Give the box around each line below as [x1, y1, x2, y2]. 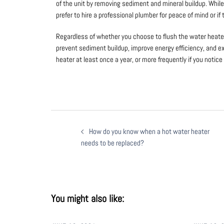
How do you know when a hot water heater [89, 126, 209, 136]
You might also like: [51, 191, 124, 205]
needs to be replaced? [81, 137, 144, 147]
